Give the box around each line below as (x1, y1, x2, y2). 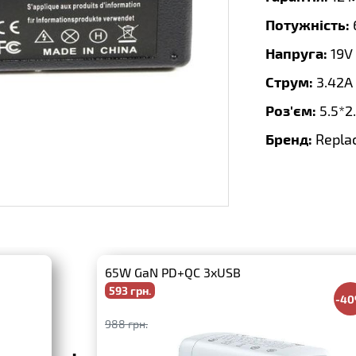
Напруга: (265, 44, 327, 61)
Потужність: (265, 16, 350, 33)
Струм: (265, 73, 313, 90)
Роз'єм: (265, 102, 316, 118)
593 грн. (109, 283, 151, 298)
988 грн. (105, 317, 148, 331)
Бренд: (265, 130, 312, 147)
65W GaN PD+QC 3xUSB (105, 265, 241, 281)
